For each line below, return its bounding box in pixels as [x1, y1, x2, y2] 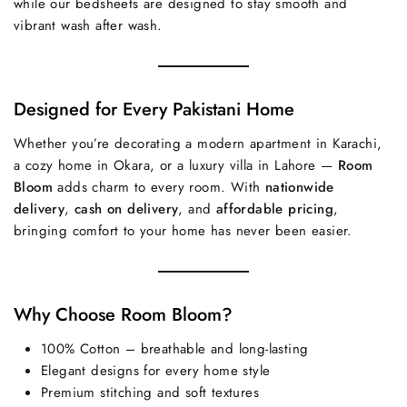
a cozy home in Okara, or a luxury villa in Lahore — [14, 155, 338, 175]
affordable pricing [215, 199, 334, 219]
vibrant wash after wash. [14, 15, 163, 35]
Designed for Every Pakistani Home [14, 96, 294, 123]
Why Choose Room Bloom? [14, 302, 233, 328]
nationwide [264, 177, 334, 197]
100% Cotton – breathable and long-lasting [41, 339, 309, 359]
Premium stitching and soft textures [41, 382, 259, 402]
